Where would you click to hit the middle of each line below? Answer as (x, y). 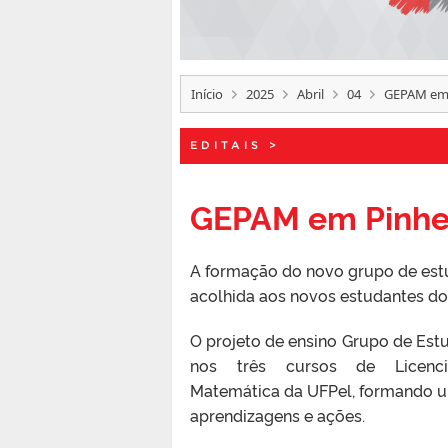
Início (207, 93)
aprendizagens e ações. (277, 414)
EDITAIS (226, 144)
